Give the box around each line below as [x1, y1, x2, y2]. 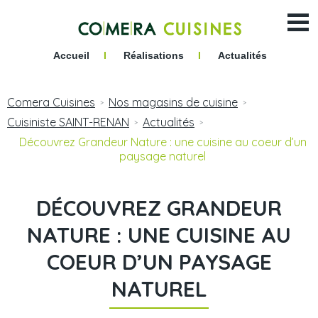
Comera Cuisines [7, 95, 95, 109]
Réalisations [123, 49, 184, 61]
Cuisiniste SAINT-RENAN [7, 115, 129, 129]
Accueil [53, 49, 89, 61]
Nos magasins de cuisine [109, 95, 238, 109]
